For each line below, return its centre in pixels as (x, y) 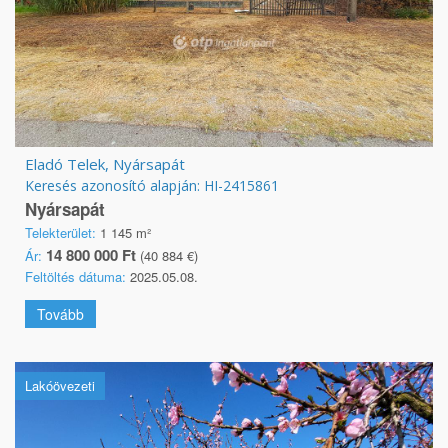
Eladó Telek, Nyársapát (105, 163)
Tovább (60, 313)
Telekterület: (60, 232)
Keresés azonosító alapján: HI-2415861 (152, 185)
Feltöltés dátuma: (75, 276)
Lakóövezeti (60, 385)
